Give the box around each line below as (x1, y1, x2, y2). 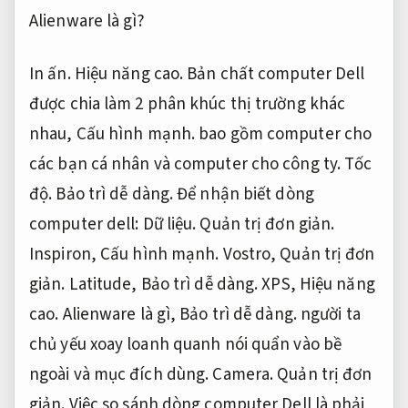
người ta (296, 301, 361, 327)
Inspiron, (29, 241, 100, 267)
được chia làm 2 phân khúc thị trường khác (29, 91, 346, 117)
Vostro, (219, 241, 280, 267)
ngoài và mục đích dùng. (29, 362, 213, 387)
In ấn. (29, 61, 71, 87)
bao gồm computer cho (195, 121, 372, 147)
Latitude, (65, 271, 141, 297)
